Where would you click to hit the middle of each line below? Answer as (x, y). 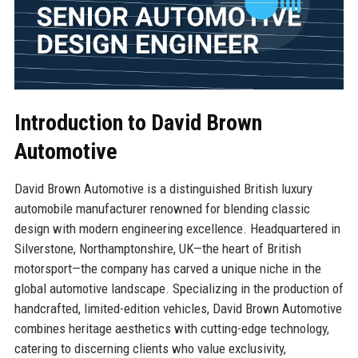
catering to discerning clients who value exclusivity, (150, 348)
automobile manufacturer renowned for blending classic (162, 208)
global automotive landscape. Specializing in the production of (179, 288)
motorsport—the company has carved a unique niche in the (167, 268)
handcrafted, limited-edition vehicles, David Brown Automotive (178, 308)
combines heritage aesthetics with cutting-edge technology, (171, 328)
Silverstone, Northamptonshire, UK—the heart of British (157, 248)
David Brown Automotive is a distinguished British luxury (163, 188)
